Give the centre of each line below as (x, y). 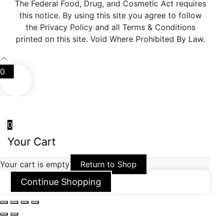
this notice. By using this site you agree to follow (110, 16)
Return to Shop (109, 165)
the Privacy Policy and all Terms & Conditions (110, 27)
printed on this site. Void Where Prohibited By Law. (110, 39)
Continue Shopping (61, 182)
